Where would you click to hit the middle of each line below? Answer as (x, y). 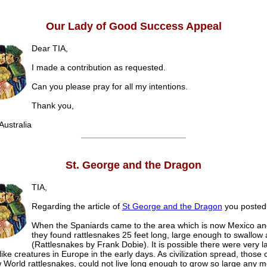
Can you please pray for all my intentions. (109, 87)
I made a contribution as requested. (98, 68)
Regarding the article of (77, 207)
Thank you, (52, 106)
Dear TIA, (49, 49)
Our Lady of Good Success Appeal (133, 27)
